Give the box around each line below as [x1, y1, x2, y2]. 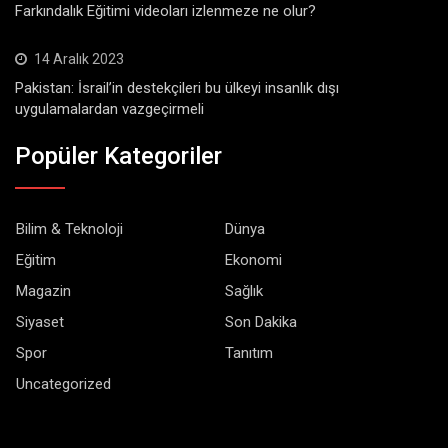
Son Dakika [225, 313, 297, 332]
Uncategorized [16, 375, 111, 394]
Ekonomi [225, 251, 282, 270]
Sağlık [225, 282, 263, 301]
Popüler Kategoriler [15, 142, 222, 171]
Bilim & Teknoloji [16, 220, 123, 239]
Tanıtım [225, 344, 273, 363]
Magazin [16, 282, 71, 301]
